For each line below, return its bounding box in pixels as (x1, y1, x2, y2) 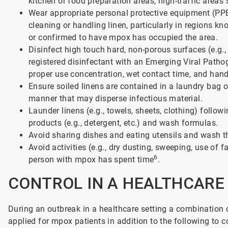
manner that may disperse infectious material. (28, 94, 207, 103)
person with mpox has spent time (28, 155, 154, 164)
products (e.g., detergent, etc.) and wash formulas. (28, 118, 220, 128)
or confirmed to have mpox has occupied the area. (28, 33, 220, 42)
